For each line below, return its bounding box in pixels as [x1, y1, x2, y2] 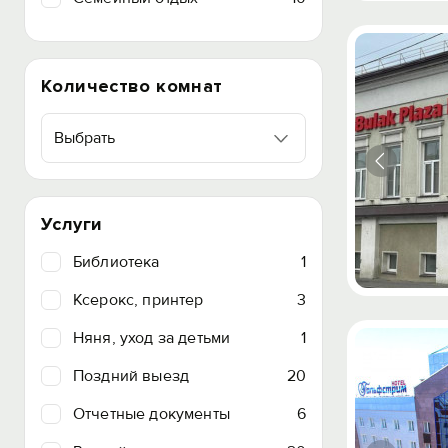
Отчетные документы [73, 404, 230, 424]
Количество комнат [41, 75, 223, 97]
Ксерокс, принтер [73, 290, 204, 310]
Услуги [41, 213, 103, 235]
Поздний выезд [73, 366, 190, 386]
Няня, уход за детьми [73, 328, 231, 348]
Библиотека [73, 252, 160, 272]
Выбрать [54, 128, 115, 148]
